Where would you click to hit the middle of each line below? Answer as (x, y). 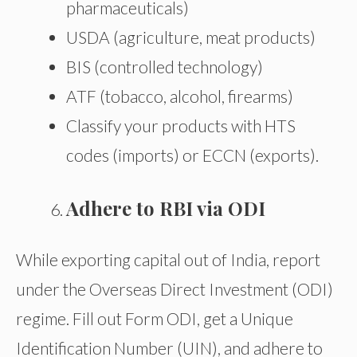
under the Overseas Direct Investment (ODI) (175, 288)
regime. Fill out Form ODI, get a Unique (155, 318)
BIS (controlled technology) (165, 66)
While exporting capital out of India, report (168, 259)
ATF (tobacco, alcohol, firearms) (180, 96)
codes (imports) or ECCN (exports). (192, 155)
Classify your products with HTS (181, 125)
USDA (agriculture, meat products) (191, 37)
